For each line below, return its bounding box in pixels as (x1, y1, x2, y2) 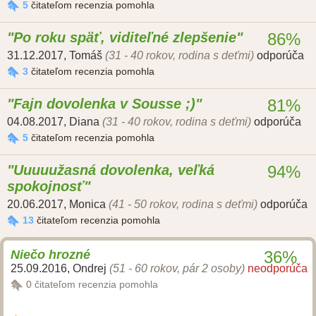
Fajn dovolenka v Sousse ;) (13, 96, 195, 112)
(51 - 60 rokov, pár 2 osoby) (109, 262, 245, 275)
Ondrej (73, 262, 107, 275)
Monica (69, 198, 106, 211)
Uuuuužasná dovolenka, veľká (13, 162, 214, 178)
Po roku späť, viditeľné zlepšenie (13, 30, 236, 46)
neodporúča (248, 262, 308, 275)
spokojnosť (7, 178, 84, 195)
